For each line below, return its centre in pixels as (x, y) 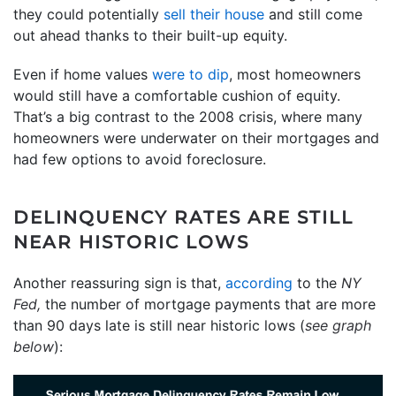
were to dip (190, 74)
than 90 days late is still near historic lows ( (159, 325)
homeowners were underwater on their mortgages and (196, 137)
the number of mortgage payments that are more (208, 304)
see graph (338, 325)
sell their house (214, 14)
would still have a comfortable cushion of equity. (177, 95)
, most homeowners (295, 74)
